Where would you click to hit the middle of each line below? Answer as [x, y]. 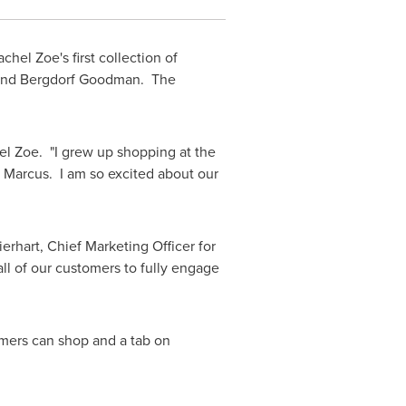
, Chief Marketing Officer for [127, 246]
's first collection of [118, 58]
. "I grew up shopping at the [127, 152]
